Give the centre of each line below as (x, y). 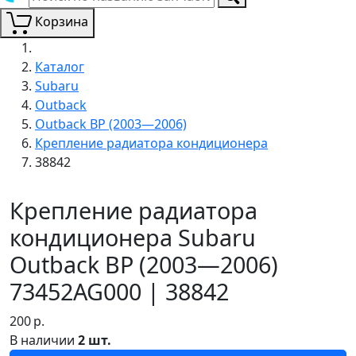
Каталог (60, 66)
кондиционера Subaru (133, 237)
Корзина (62, 21)
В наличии (44, 340)
